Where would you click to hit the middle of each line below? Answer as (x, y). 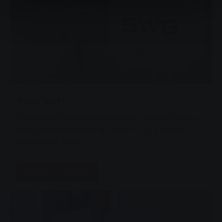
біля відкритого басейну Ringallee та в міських (102, 129)
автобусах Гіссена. (51, 141)
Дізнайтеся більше (57, 172)
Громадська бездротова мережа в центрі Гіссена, (107, 117)
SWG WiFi (41, 101)
